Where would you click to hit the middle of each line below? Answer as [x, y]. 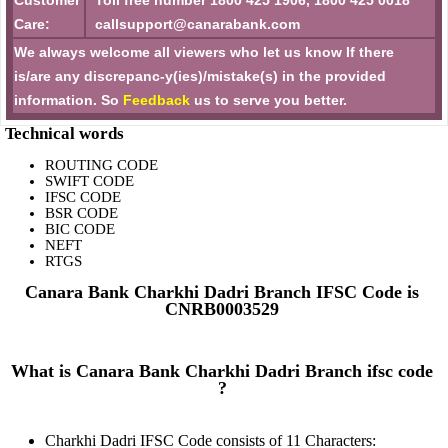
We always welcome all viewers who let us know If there [204, 52]
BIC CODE [80, 229]
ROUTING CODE [101, 165]
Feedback [156, 100]
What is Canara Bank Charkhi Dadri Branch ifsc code [222, 371]
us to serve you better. [268, 100]
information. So [68, 100]
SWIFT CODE [89, 181]
